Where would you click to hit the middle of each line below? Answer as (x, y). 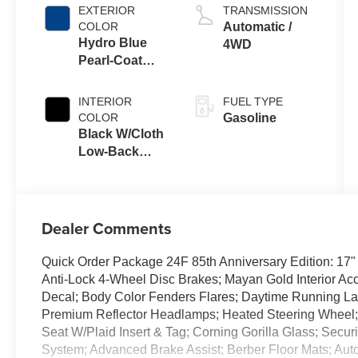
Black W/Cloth (121, 133)
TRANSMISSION (265, 10)
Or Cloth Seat (119, 186)
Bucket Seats (119, 169)
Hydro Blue (113, 42)
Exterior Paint (120, 78)
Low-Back (109, 151)
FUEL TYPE (253, 101)
